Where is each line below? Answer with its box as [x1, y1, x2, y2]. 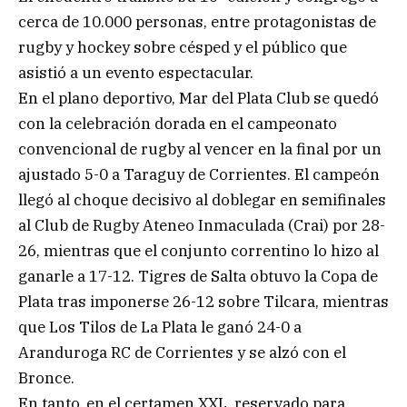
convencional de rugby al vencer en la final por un [18, 138, 382, 159]
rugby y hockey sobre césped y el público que [18, 36, 347, 57]
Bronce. [18, 367, 74, 388]
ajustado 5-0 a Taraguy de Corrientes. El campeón [18, 164, 380, 184]
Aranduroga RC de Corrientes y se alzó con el [18, 342, 346, 362]
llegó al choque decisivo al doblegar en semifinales [18, 189, 386, 210]
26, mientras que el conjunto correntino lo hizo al [18, 240, 379, 261]
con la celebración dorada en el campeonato [18, 113, 337, 134]
